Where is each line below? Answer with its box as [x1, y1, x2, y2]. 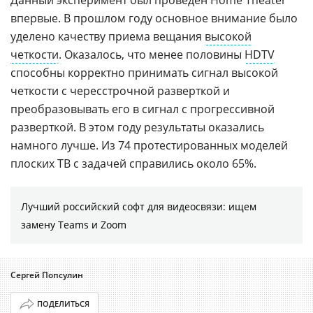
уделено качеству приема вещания [10, 28, 205, 44]
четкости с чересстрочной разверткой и [10, 82, 230, 99]
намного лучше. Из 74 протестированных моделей [10, 137, 288, 153]
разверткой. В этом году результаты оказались [10, 119, 264, 135]
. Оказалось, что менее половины [59, 46, 245, 62]
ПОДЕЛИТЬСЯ [36, 298, 89, 310]
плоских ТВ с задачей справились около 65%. [10, 155, 256, 171]
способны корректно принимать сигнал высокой [10, 64, 278, 80]
